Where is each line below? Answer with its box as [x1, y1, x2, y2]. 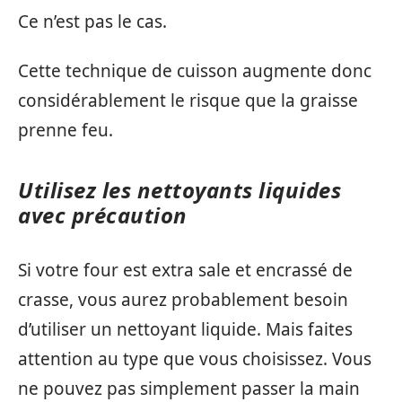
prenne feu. [18, 118, 113, 142]
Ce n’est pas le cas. [18, 9, 167, 33]
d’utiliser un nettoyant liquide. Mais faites [18, 317, 353, 341]
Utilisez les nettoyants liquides [18, 175, 341, 205]
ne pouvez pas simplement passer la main [18, 376, 360, 400]
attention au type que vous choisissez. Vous [18, 346, 371, 371]
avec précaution [18, 200, 188, 230]
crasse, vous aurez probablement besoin [18, 287, 348, 311]
